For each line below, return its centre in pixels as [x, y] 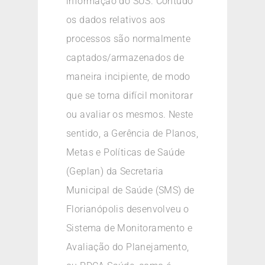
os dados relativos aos [116, 20]
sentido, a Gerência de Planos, [132, 134]
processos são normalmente [128, 39]
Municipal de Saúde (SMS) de [130, 190]
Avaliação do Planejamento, [128, 247]
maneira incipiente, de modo [128, 77]
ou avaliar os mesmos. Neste [130, 115]
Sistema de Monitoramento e [130, 228]
